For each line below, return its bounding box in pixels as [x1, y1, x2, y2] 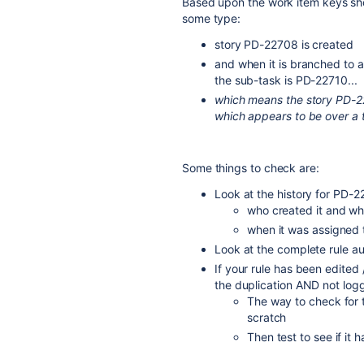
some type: [182, 11, 241, 25]
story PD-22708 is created [214, 37, 357, 51]
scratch [247, 310, 287, 324]
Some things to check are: [182, 160, 319, 175]
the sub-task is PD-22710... [214, 72, 357, 87]
